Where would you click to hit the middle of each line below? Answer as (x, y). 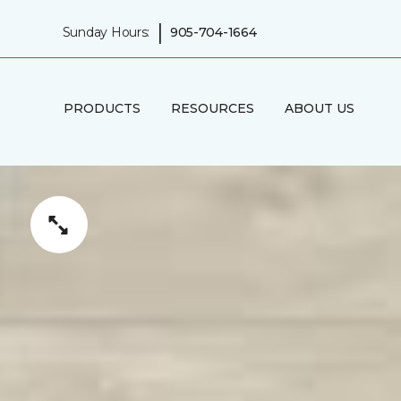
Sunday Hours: (106, 32)
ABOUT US (319, 108)
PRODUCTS (102, 108)
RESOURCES (212, 108)
